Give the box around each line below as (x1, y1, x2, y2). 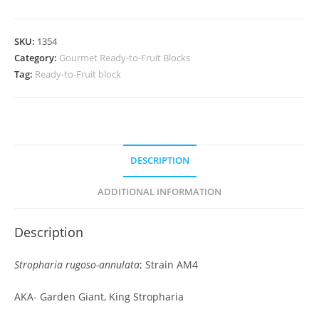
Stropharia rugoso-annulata (14, 258, 140, 272)
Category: (14, 51, 59, 65)
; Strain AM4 (140, 258, 198, 272)
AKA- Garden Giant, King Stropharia (14, 290, 184, 304)
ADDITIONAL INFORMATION (98, 186, 221, 199)
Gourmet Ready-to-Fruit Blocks (59, 51, 190, 65)
